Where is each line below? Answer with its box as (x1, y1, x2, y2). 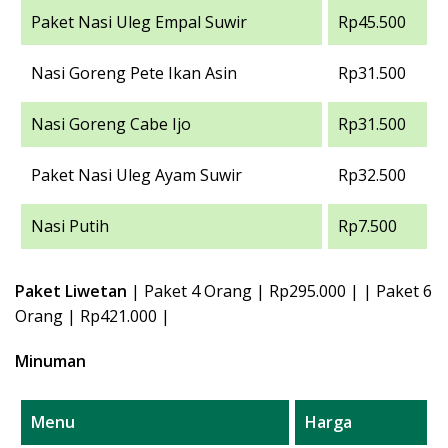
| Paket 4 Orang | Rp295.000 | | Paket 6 (127, 280, 432, 302)
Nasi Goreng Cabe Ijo (31, 113, 191, 135)
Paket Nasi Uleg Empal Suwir (31, 11, 247, 33)
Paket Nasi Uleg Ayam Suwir (31, 164, 242, 186)
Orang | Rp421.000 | (15, 305, 170, 327)
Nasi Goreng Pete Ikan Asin (31, 62, 237, 84)
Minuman (15, 350, 86, 372)
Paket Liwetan (15, 280, 127, 302)
